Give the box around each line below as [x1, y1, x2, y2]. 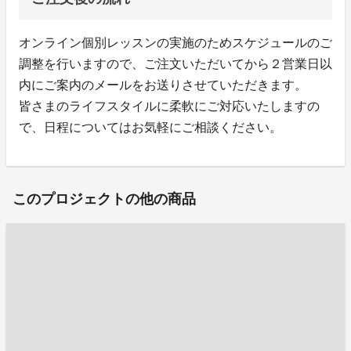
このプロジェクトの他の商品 [13, 191, 196, 208]
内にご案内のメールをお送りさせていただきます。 [19, 78, 307, 92]
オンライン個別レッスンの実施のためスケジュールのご [19, 36, 332, 50]
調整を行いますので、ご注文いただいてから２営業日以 [19, 57, 332, 71]
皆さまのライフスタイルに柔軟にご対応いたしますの [19, 100, 320, 114]
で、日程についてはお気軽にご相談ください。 [19, 121, 282, 135]
